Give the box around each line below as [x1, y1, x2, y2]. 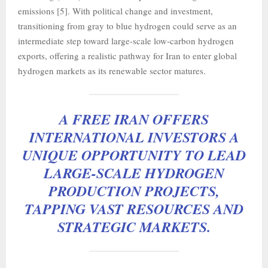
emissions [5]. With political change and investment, [18, 4, 213, 17]
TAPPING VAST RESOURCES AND [25, 198, 243, 219]
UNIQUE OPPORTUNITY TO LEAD [22, 144, 246, 165]
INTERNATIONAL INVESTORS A [29, 126, 239, 147]
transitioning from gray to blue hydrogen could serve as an [18, 19, 237, 32]
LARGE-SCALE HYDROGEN [44, 162, 224, 183]
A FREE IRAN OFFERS [59, 108, 209, 129]
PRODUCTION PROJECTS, [48, 180, 220, 201]
